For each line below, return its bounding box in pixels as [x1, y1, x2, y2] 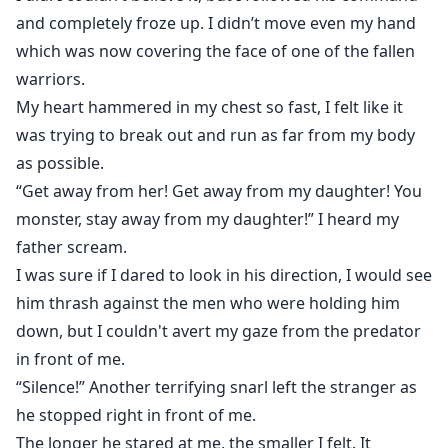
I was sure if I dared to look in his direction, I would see [16, 264, 432, 287]
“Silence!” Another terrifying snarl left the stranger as [16, 376, 417, 399]
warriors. [16, 68, 85, 91]
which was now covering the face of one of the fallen [16, 40, 415, 63]
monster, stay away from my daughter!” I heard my [16, 208, 399, 231]
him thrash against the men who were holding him [16, 292, 400, 315]
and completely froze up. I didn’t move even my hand [16, 12, 416, 35]
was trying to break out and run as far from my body [16, 124, 415, 147]
